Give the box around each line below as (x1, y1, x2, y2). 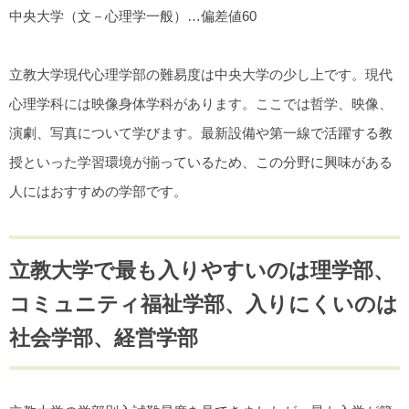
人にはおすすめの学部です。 (9, 183, 187, 199)
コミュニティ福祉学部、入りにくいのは (9, 291, 398, 316)
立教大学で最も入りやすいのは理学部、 (9, 257, 394, 282)
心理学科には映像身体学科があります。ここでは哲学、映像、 (9, 95, 393, 111)
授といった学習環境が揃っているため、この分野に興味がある (9, 153, 393, 170)
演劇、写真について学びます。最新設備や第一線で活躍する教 (9, 124, 393, 141)
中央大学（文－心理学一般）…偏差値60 (9, 7, 257, 24)
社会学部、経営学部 (9, 325, 198, 350)
